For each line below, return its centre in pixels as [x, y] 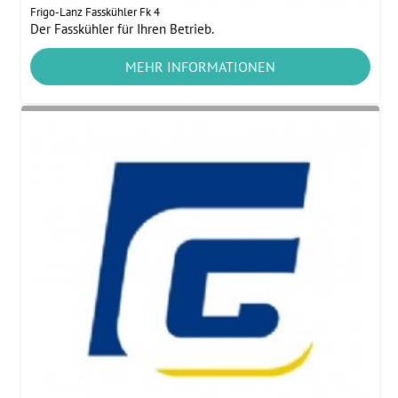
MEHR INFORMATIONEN [200, 66]
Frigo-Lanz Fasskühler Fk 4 [96, 12]
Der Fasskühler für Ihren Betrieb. [123, 28]
